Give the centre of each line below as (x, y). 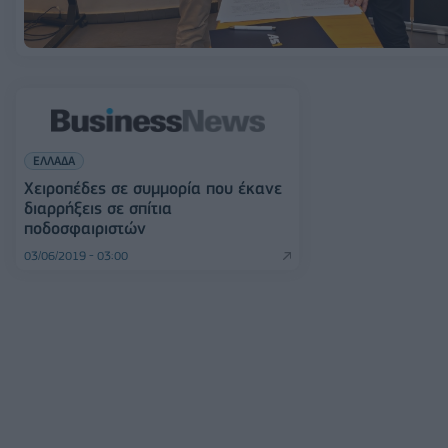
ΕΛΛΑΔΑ (54, 161)
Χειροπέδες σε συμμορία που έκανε (153, 188)
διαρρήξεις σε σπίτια (98, 208)
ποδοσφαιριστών (85, 228)
